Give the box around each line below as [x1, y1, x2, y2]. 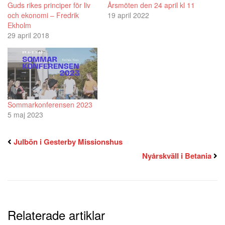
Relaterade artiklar [8, 205, 105, 223]
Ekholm [8, 20, 31, 31]
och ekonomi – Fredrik [8, 10, 79, 21]
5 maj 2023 [8, 109, 43, 120]
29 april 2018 [8, 30, 49, 41]
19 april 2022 [107, 10, 149, 21]
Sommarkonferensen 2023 [8, 99, 92, 109]
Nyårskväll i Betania [142, 150, 211, 161]
